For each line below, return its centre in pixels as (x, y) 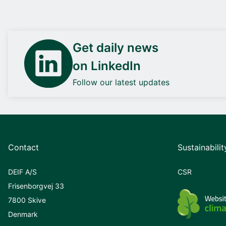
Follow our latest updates (121, 82)
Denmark (23, 214)
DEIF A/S (22, 172)
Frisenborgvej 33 (36, 186)
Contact (23, 147)
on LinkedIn (107, 66)
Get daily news (116, 47)
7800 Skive (27, 200)
